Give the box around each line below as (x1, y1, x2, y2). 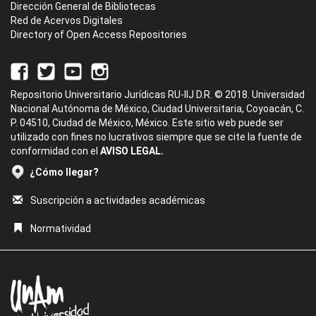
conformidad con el (11, 145, 100, 157)
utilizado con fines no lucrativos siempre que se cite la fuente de (11, 131, 302, 142)
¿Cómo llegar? (30, 166, 99, 178)
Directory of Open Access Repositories (11, 29, 187, 40)
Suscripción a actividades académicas (30, 195, 205, 206)
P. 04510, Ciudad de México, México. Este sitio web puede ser (11, 117, 284, 128)
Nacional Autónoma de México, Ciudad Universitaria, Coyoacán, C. (11, 103, 304, 114)
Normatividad (30, 223, 91, 234)
